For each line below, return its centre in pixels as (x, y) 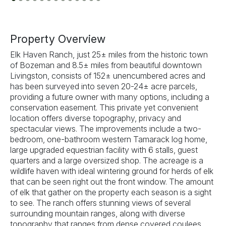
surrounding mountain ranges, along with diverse (98, 213)
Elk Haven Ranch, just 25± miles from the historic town (109, 54)
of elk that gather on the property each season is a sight (111, 192)
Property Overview (58, 39)
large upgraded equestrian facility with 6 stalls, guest (104, 150)
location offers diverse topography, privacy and (96, 118)
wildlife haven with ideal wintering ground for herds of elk (112, 171)
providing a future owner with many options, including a (110, 97)
